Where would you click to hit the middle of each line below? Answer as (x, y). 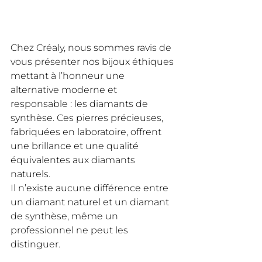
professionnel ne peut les (70, 230)
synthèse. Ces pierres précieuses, (88, 118)
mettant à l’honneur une (69, 75)
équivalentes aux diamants (74, 160)
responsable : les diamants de (80, 104)
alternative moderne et (65, 89)
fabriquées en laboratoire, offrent (87, 132)
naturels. (32, 174)
